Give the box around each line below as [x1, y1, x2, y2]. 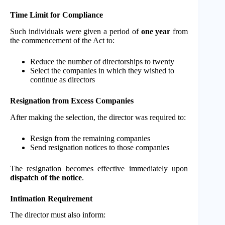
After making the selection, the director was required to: [10, 113, 186, 122]
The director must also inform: [10, 210, 105, 219]
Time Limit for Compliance [10, 11, 103, 20]
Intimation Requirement [10, 194, 92, 203]
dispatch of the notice [10, 173, 82, 182]
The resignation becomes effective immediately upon [10, 164, 188, 173]
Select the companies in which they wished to [30, 66, 174, 75]
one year [141, 27, 171, 36]
